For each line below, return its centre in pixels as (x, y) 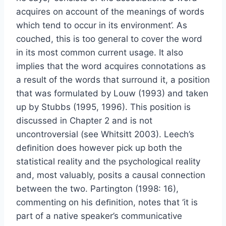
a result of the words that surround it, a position (113, 79)
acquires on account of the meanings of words (110, 11)
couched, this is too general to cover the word (109, 39)
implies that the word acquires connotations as (111, 66)
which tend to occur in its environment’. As (102, 25)
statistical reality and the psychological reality (108, 161)
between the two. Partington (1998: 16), (97, 188)
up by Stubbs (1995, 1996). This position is (103, 107)
